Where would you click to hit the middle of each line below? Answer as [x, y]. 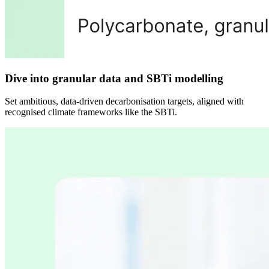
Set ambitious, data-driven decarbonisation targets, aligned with [124, 101]
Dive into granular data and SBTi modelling [114, 78]
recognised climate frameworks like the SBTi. [91, 112]
